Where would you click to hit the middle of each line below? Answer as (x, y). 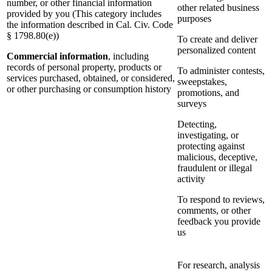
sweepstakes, (202, 82)
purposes (194, 19)
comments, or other (214, 211)
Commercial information (57, 56)
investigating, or (208, 135)
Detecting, (197, 124)
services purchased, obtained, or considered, (91, 78)
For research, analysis (219, 265)
